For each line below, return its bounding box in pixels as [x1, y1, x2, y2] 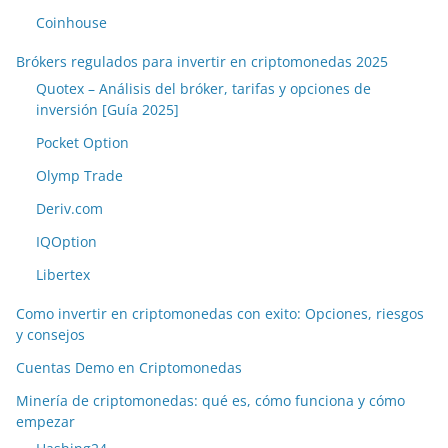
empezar [16, 412, 75, 432]
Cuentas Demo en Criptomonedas [16, 358, 242, 378]
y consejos [16, 325, 85, 345]
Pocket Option [36, 133, 129, 153]
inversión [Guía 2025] [36, 100, 179, 120]
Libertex [36, 265, 90, 285]
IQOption [36, 232, 97, 252]
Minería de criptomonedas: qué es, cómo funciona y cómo [16, 391, 405, 411]
